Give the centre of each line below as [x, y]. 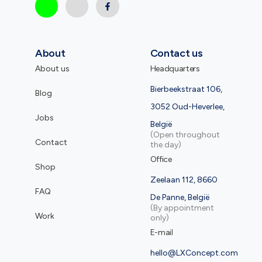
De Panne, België [180, 198]
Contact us [176, 54]
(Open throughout [185, 135]
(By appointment [182, 208]
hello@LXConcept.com [194, 253]
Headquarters [175, 69]
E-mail [161, 233]
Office [161, 160]
